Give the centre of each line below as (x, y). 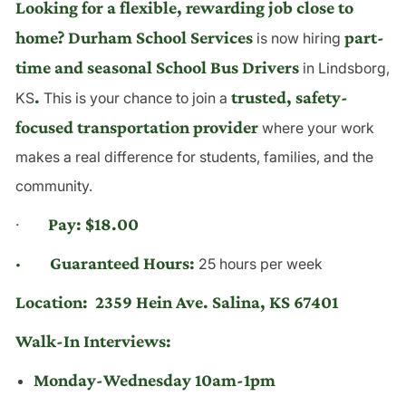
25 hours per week (258, 263)
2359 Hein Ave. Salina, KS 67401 (214, 301)
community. (53, 185)
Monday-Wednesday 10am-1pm (154, 379)
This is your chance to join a (135, 97)
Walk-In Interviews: (93, 340)
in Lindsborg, (344, 68)
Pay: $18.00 (93, 223)
